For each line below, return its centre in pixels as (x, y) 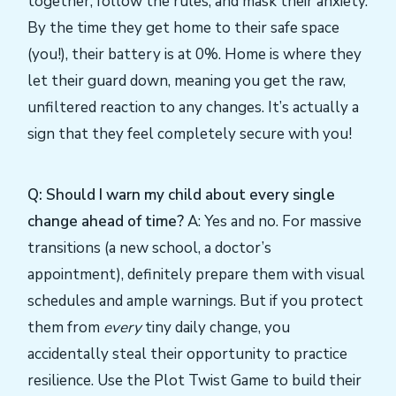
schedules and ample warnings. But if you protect (195, 301)
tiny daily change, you (216, 327)
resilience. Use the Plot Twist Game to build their (194, 380)
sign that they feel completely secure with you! (190, 134)
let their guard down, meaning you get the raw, (187, 81)
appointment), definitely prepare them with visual (196, 274)
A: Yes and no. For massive (273, 221)
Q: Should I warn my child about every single (181, 194)
